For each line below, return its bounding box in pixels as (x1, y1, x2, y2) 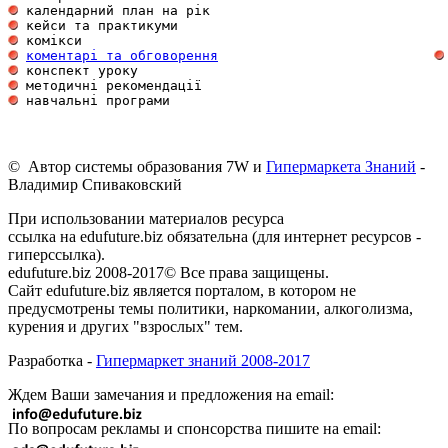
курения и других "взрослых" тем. (8, 318, 243, 335)
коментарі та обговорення (26, 48, 218, 63)
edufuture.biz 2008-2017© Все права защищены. (8, 264, 329, 281)
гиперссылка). (8, 246, 105, 263)
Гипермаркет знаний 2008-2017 (96, 352, 310, 369)
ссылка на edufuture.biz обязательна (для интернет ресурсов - (8, 228, 421, 245)
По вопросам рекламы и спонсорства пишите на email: (8, 420, 381, 437)
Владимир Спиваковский (8, 176, 182, 193)
